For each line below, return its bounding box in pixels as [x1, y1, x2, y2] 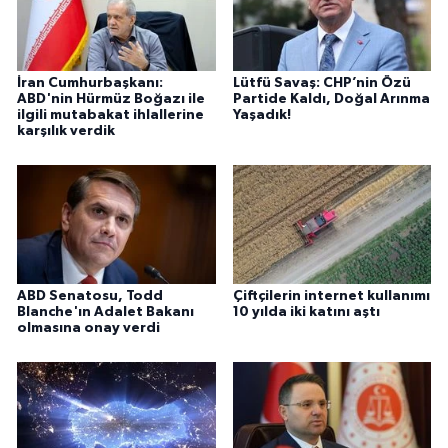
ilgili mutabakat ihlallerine [17, 108, 204, 123]
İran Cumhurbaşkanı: [17, 76, 163, 91]
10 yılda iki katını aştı [232, 305, 380, 320]
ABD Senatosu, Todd [17, 289, 163, 304]
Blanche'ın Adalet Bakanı [17, 305, 194, 320]
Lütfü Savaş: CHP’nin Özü [232, 76, 411, 91]
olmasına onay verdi [17, 321, 160, 336]
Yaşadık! [232, 108, 291, 123]
